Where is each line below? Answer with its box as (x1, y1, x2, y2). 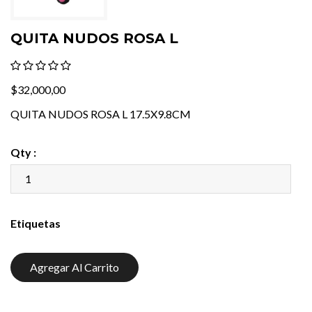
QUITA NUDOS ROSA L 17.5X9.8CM (10, 107, 191, 120)
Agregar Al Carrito (30, 260, 119, 274)
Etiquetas (10, 216, 61, 230)
